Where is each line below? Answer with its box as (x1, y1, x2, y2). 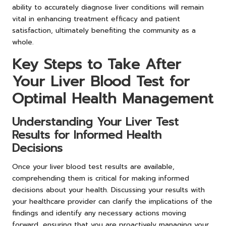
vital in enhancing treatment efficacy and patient (12, 13, 180, 24)
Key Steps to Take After (12, 53, 181, 75)
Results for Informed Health (12, 126, 161, 143)
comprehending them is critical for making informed (12, 173, 189, 184)
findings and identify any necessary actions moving (12, 207, 186, 218)
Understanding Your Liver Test (12, 113, 179, 130)
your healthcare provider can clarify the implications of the (12, 196, 212, 207)
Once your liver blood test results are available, (12, 161, 175, 172)
